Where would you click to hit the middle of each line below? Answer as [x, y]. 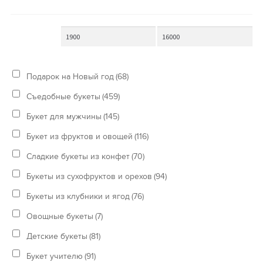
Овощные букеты [60, 216]
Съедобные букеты [64, 96]
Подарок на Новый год [70, 76]
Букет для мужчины [64, 116]
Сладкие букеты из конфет [78, 156]
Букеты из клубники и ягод [78, 196]
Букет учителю [55, 256]
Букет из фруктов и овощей [80, 136]
